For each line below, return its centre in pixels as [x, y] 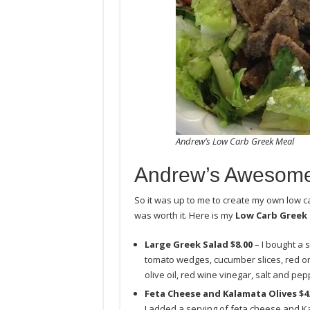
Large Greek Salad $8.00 [198, 244]
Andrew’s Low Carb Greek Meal [235, 141]
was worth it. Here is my [184, 215]
